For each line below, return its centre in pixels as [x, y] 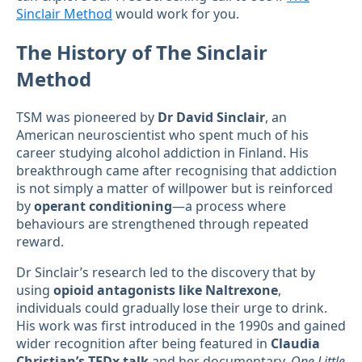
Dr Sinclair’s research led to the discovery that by [166, 272]
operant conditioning [103, 206]
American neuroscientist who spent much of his [162, 135]
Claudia [295, 343]
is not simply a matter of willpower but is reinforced [175, 188]
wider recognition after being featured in [143, 343]
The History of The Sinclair [142, 53]
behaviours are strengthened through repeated [162, 223]
